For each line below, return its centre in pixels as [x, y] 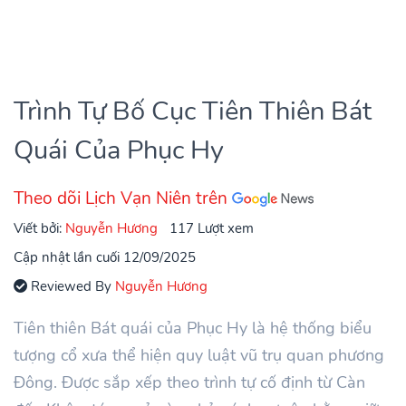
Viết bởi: [39, 227]
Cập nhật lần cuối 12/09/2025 [105, 256]
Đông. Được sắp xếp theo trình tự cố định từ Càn [189, 382]
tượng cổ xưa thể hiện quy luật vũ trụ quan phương [199, 355]
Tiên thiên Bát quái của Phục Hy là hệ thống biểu [193, 328]
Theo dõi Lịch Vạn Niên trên [123, 198]
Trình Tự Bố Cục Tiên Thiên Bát [193, 111]
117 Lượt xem [212, 227]
